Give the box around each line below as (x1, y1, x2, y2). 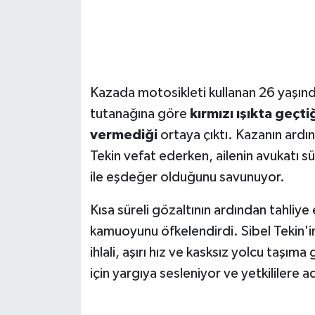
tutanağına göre (89, 106, 190, 121)
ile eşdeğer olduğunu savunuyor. (89, 169, 285, 184)
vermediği (89, 127, 157, 142)
